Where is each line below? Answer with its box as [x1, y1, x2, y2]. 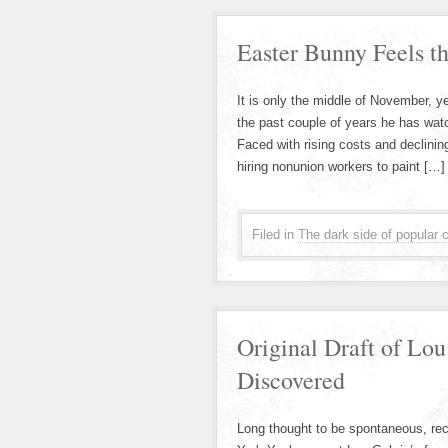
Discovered [237, 364, 345, 396]
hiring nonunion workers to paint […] [237, 159, 445, 174]
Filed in [252, 227, 294, 242]
